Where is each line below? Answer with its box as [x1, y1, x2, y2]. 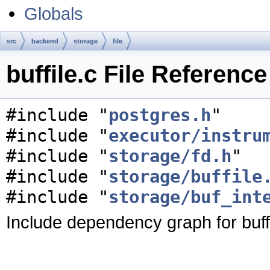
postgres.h [108, 105, 211, 126]
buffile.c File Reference [6, 60, 267, 87]
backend [31, 37, 58, 45]
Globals [24, 3, 83, 24]
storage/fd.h [108, 146, 231, 167]
